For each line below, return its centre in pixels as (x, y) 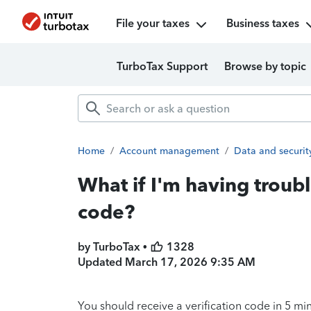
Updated (101, 262)
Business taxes (262, 23)
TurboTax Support (162, 66)
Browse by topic (265, 66)
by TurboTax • (114, 247)
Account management (169, 151)
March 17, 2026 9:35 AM (190, 262)
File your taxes (152, 23)
